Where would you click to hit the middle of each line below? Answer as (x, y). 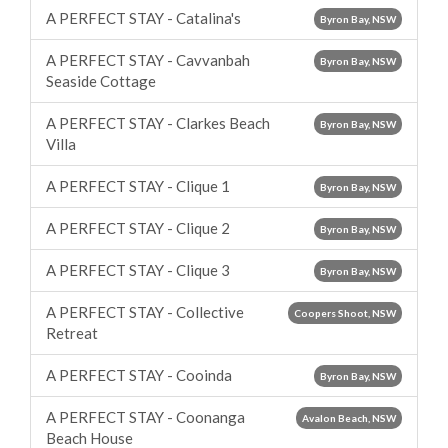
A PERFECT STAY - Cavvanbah (148, 60)
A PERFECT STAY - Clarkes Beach (158, 123)
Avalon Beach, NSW (349, 418)
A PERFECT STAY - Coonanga (145, 417)
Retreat (72, 333)
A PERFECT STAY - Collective (145, 312)
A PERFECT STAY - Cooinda (139, 375)
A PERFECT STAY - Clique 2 (138, 228)
